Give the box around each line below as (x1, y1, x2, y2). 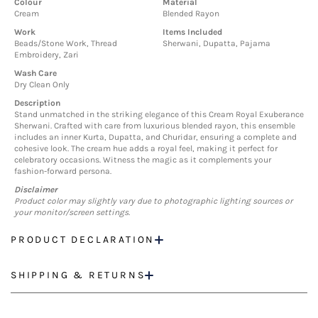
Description (14, 98, 60, 109)
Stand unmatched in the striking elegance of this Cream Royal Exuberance (14, 109, 304, 120)
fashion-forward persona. (14, 166, 111, 177)
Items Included (163, 27, 222, 38)
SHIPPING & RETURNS (11, 269, 146, 282)
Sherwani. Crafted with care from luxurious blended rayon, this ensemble (14, 121, 295, 131)
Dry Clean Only (14, 79, 70, 90)
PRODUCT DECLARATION (11, 234, 155, 246)
